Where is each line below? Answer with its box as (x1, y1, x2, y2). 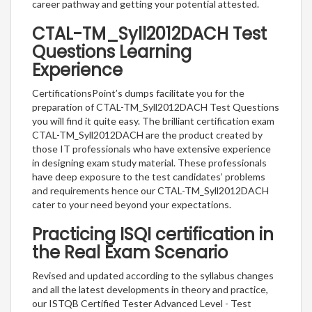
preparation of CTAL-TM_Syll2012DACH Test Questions (32, 100, 279, 113)
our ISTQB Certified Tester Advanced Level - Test (32, 297, 251, 309)
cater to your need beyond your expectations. (32, 198, 231, 210)
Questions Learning (32, 40, 192, 63)
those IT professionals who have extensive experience (32, 142, 271, 155)
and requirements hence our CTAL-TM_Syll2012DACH (32, 184, 269, 196)
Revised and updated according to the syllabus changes (32, 269, 274, 281)
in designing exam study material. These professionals (32, 156, 267, 169)
